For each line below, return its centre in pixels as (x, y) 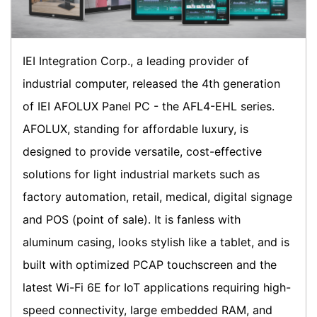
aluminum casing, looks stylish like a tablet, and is (156, 242)
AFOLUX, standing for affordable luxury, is (136, 128)
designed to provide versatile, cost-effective (142, 151)
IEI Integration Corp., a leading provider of (136, 60)
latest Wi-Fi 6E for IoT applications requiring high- (157, 287)
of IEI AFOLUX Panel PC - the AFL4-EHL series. (149, 106)
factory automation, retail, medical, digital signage (157, 196)
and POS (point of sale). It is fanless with (132, 219)
